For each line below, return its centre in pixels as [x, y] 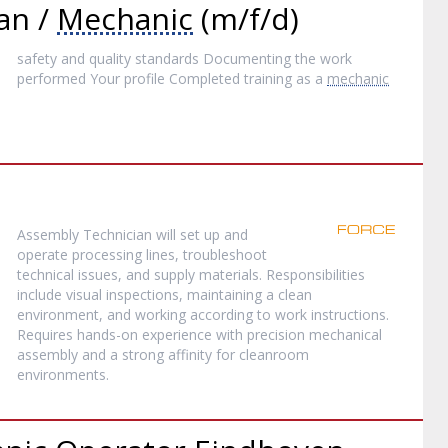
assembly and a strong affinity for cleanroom [163, 354]
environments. [63, 374]
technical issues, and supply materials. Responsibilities [191, 274]
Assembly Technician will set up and [133, 234]
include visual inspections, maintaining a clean [165, 294]
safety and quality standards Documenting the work [185, 58]
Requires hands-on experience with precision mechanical [200, 334]
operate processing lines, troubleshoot [142, 254]
